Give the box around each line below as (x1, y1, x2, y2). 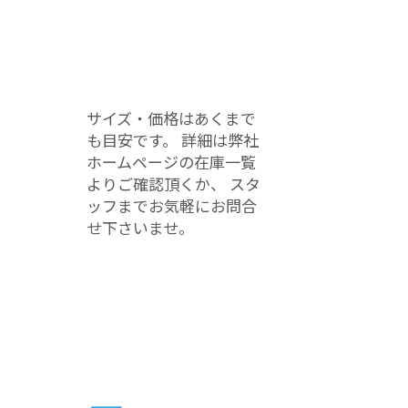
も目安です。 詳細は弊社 (87, 128, 260, 151)
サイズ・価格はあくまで (87, 107, 257, 129)
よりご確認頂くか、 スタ (87, 172, 261, 195)
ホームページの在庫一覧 (87, 150, 257, 173)
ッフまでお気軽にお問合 (87, 194, 258, 217)
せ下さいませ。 (87, 216, 195, 239)
